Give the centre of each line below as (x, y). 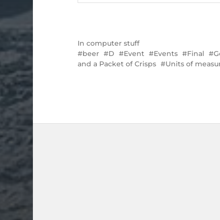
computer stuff (113, 43)
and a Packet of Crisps (117, 64)
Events (165, 53)
